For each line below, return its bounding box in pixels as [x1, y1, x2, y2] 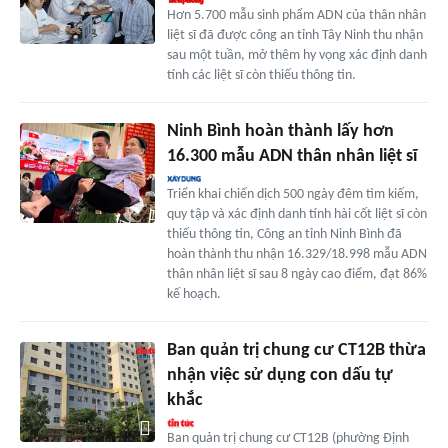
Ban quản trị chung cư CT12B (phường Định [166, 430, 409, 446]
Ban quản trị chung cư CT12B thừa [166, 340, 426, 360]
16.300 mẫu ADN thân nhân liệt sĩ [166, 146, 417, 166]
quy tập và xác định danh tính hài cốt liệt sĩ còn [166, 206, 427, 222]
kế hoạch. [166, 286, 221, 302]
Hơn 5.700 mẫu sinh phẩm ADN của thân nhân [166, 7, 426, 23]
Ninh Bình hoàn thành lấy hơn [166, 121, 394, 141]
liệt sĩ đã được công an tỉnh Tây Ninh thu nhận [166, 27, 423, 43]
